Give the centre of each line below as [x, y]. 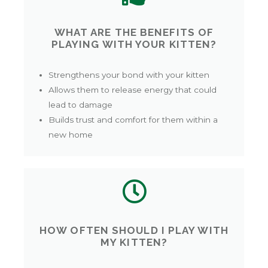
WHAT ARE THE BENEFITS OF [134, 33]
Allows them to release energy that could [133, 89]
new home [71, 134]
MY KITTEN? [134, 243]
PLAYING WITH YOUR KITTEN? [134, 45]
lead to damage [81, 104]
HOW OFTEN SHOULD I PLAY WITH [134, 231]
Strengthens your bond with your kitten [129, 74]
